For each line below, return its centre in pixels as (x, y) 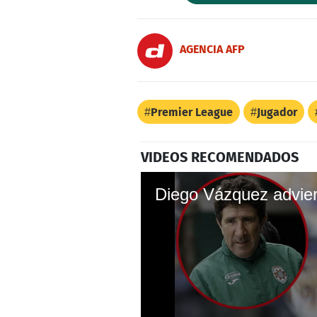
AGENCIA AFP (212, 50)
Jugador (277, 112)
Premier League (192, 112)
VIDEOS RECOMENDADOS (220, 157)
